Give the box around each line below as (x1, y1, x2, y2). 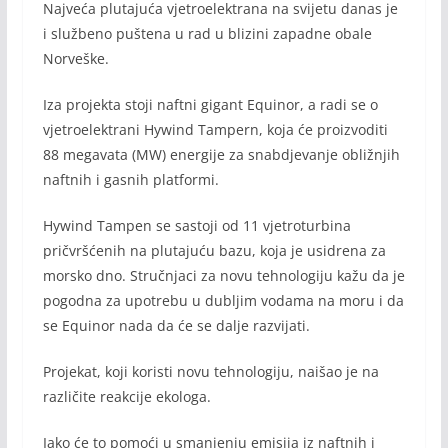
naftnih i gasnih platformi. (42, 169, 219, 189)
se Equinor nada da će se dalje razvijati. (42, 315, 310, 335)
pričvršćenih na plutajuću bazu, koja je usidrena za (42, 240, 386, 260)
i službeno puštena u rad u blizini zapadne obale (42, 23, 372, 43)
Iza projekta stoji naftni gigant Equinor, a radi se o (42, 94, 378, 114)
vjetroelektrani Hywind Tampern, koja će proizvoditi (42, 119, 388, 139)
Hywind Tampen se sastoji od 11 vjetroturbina (42, 215, 351, 235)
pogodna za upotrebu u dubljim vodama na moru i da (42, 290, 404, 310)
